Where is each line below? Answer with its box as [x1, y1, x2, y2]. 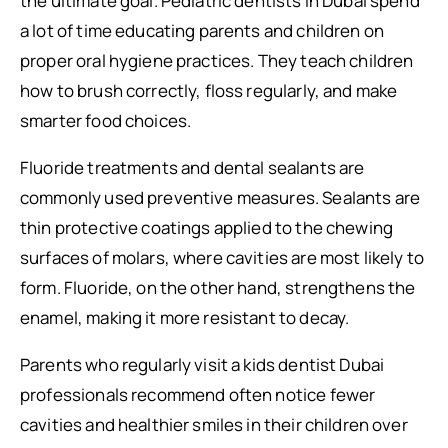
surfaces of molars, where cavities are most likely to [20, 246, 424, 269]
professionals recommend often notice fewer [20, 383, 376, 406]
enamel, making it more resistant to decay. [20, 306, 350, 329]
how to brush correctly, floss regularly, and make [20, 79, 398, 102]
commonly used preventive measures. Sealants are [20, 186, 421, 209]
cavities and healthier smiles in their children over [20, 413, 408, 436]
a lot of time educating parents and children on [20, 19, 385, 42]
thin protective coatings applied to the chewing [20, 216, 394, 239]
